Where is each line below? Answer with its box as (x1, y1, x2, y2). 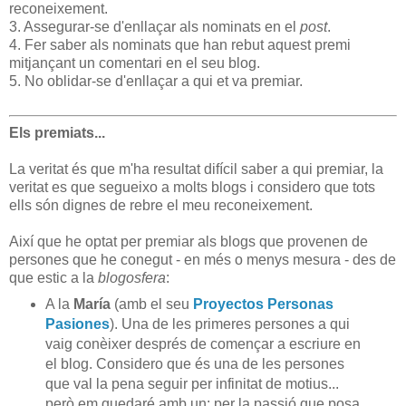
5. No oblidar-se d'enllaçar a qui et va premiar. (9, 72, 303, 89)
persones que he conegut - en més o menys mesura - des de (9, 252, 396, 268)
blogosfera (98, 270, 166, 286)
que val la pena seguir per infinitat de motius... (44, 376, 339, 392)
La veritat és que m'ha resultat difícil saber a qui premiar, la (9, 161, 383, 178)
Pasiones (44, 316, 110, 333)
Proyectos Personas (192, 296, 333, 313)
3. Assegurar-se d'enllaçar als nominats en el (9, 18, 300, 34)
